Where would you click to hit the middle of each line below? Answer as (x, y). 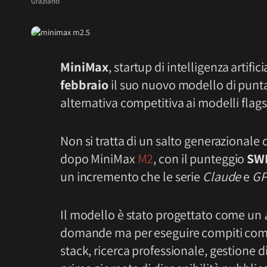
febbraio (86, 85)
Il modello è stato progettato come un (162, 214)
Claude (222, 176)
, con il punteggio (200, 158)
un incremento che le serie (132, 176)
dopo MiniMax (99, 158)
